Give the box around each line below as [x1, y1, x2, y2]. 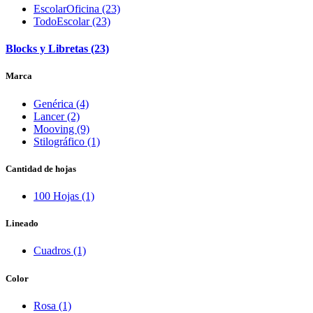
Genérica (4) [34, 97, 89, 110]
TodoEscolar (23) [34, 15, 110, 28]
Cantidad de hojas [6, 163, 76, 174]
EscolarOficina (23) [34, 3, 120, 15]
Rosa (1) [34, 299, 71, 312]
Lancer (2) [34, 110, 80, 122]
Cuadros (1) [34, 245, 86, 257]
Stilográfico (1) [34, 135, 100, 147]
